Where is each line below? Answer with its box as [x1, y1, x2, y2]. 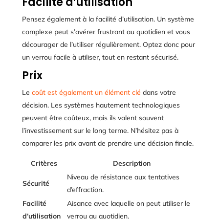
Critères [31, 158, 58, 168]
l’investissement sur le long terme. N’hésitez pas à [22, 126, 178, 135]
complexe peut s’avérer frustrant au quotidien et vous [22, 27, 190, 36]
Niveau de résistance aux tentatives [66, 172, 179, 181]
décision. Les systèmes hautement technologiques [22, 100, 180, 109]
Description [112, 158, 151, 168]
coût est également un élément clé [31, 88, 141, 97]
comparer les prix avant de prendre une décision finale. [22, 138, 194, 148]
